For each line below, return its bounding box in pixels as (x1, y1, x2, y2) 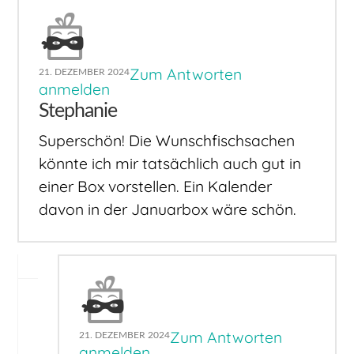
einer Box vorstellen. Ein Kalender (39, 177, 273, 197)
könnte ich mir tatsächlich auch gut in (39, 154, 302, 174)
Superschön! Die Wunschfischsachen (39, 131, 296, 151)
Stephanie (39, 100, 118, 121)
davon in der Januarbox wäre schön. (39, 200, 297, 220)
